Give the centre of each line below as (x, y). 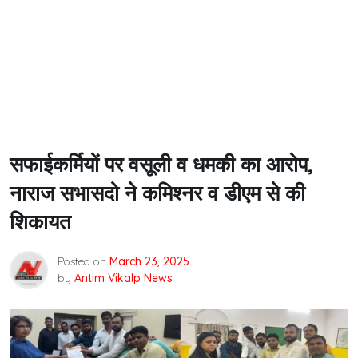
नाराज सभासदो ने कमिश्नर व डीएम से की (157, 193)
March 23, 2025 (149, 261)
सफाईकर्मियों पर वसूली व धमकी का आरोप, (162, 164)
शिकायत (40, 222)
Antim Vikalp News (123, 278)
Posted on (84, 261)
